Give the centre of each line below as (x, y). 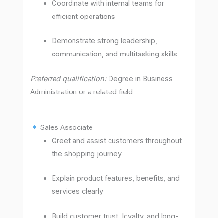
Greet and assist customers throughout (117, 140)
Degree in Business (140, 79)
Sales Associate (66, 127)
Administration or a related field (82, 92)
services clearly (78, 191)
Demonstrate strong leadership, (105, 41)
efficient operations (84, 16)
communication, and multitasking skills (115, 54)
